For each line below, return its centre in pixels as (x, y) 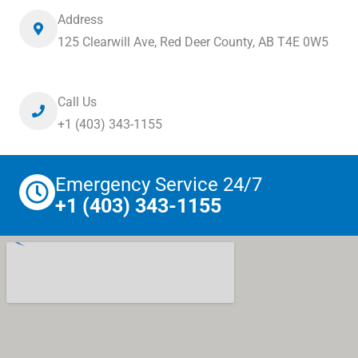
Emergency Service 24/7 (159, 185)
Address (80, 20)
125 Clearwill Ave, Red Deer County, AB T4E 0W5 (193, 42)
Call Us (77, 102)
